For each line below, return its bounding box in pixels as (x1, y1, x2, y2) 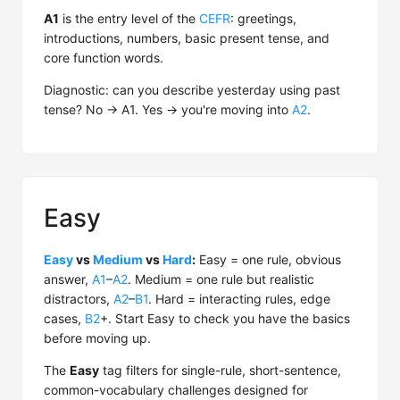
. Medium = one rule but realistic (128, 271, 314, 287)
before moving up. (44, 330, 151, 346)
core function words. (44, 50, 163, 65)
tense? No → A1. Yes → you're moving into (44, 102, 292, 117)
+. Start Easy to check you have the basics (100, 311, 350, 326)
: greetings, (230, 11, 296, 26)
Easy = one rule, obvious (196, 252, 341, 267)
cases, (44, 311, 85, 326)
